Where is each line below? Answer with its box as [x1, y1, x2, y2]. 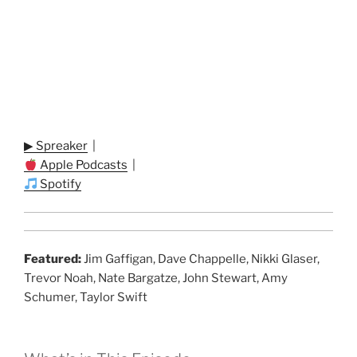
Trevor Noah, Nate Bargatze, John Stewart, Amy [24, 270, 288, 285]
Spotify [37, 177, 82, 192]
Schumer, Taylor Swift [24, 289, 147, 304]
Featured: [24, 251, 81, 266]
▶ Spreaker [24, 139, 88, 154]
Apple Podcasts [37, 158, 128, 173]
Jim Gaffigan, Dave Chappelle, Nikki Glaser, [81, 251, 320, 266]
